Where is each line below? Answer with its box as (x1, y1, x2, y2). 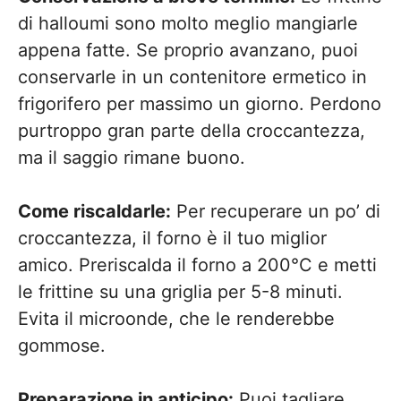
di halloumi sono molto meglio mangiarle (18, 13, 358, 34)
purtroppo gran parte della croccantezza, (18, 120, 365, 141)
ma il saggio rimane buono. (18, 147, 245, 168)
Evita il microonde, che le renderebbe (18, 308, 335, 329)
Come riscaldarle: (18, 200, 171, 222)
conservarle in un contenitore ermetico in (18, 66, 367, 88)
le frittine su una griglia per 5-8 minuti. (18, 281, 343, 303)
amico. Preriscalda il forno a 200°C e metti (18, 254, 377, 276)
